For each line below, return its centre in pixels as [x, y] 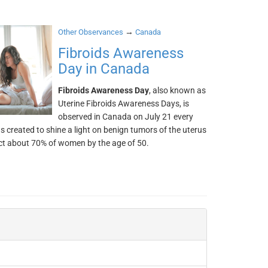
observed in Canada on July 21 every [126, 117]
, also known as [178, 90]
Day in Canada [104, 69]
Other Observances [91, 32]
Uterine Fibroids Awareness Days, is [124, 103]
